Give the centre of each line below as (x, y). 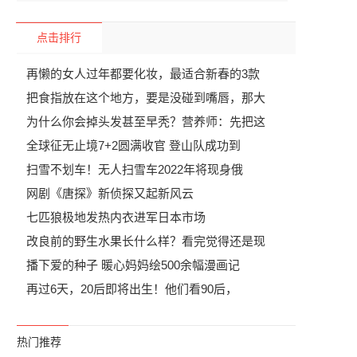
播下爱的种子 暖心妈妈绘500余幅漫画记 (133, 265)
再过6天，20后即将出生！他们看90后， (132, 289)
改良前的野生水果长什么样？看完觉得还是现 (146, 241)
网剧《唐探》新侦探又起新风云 (110, 193)
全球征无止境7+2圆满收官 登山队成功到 (133, 145)
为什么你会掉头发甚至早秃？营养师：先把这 (146, 122)
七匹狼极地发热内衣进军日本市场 (116, 217)
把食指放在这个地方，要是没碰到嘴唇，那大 (146, 98)
